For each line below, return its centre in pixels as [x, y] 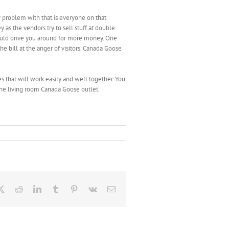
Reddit [33, 189]
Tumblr [71, 189]
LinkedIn [56, 189]
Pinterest [91, 189]
